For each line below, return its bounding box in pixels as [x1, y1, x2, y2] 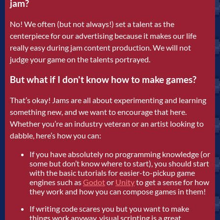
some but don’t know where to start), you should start [29, 159, 209, 168]
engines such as [29, 177, 83, 187]
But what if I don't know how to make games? [10, 74, 196, 85]
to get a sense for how [135, 177, 209, 187]
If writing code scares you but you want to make [29, 204, 189, 214]
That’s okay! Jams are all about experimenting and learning [10, 95, 206, 105]
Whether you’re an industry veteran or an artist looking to [10, 119, 204, 129]
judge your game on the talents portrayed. [10, 54, 150, 64]
